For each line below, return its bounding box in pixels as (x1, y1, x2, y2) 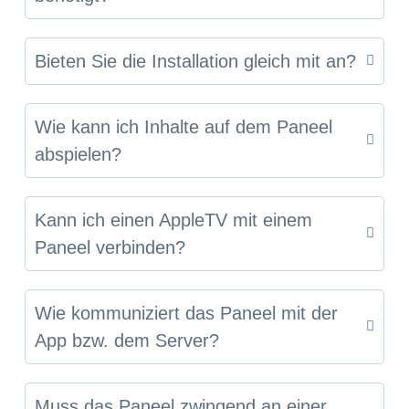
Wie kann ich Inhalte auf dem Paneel (34, 116, 332, 137)
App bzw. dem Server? (34, 330, 219, 351)
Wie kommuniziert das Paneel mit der (34, 302, 338, 323)
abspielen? (34, 143, 121, 164)
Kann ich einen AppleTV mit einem (34, 209, 312, 230)
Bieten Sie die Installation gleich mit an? (34, 50, 356, 71)
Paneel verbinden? (34, 236, 185, 257)
